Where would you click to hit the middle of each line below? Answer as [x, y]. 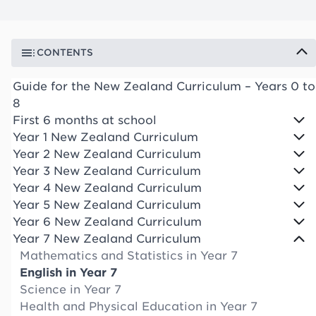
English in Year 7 [68, 272]
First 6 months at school [85, 120]
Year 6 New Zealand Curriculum [107, 221]
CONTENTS [65, 52]
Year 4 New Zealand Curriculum [107, 188]
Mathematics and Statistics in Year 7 [129, 255]
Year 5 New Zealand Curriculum [107, 205]
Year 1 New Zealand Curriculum [105, 137]
